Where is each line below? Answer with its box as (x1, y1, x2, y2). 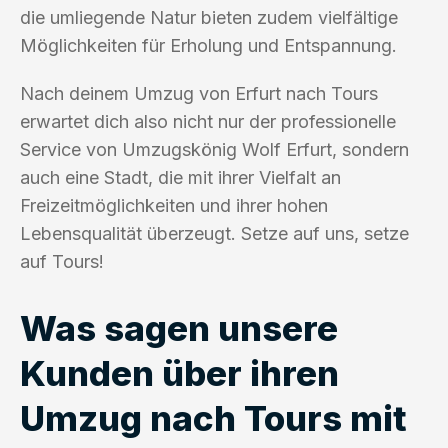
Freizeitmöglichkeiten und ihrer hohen (20, 194, 328, 216)
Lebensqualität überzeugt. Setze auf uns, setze (20, 222, 409, 244)
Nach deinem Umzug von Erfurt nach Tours (20, 82, 378, 104)
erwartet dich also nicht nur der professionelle (20, 110, 396, 132)
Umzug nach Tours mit (20, 396, 407, 439)
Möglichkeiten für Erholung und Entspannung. (20, 34, 397, 56)
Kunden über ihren (20, 351, 339, 394)
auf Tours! (20, 250, 104, 272)
